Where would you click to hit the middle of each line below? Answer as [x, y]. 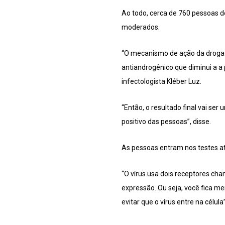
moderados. [141, 27]
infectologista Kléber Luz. [161, 82]
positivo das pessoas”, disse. [166, 122]
